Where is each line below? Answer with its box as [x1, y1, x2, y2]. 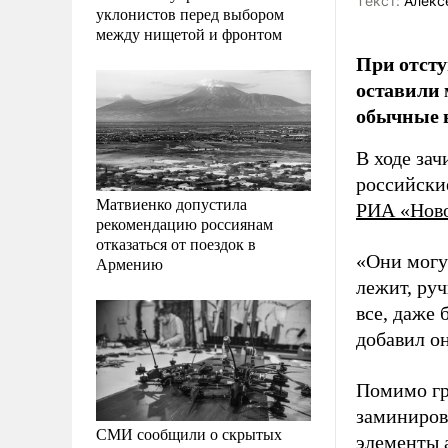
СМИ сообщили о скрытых [96, 422, 282, 444]
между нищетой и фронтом [96, 22, 282, 44]
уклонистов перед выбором [96, 2, 284, 24]
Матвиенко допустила [96, 192, 247, 214]
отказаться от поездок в [96, 232, 256, 254]
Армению [96, 252, 163, 274]
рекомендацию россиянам [96, 212, 273, 234]
